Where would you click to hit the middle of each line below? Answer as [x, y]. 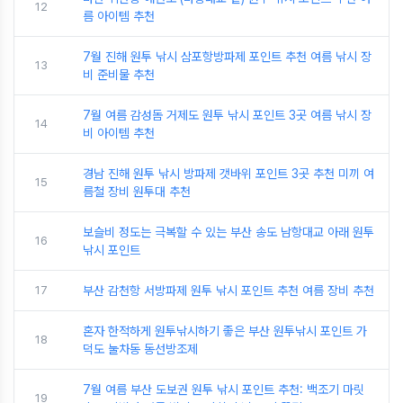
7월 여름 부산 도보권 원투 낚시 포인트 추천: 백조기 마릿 [224, 390]
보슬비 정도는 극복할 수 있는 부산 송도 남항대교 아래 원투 [228, 232]
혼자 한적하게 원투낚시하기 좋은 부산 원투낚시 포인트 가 [225, 331]
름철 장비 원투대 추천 [137, 192]
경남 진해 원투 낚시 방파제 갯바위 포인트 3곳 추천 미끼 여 [228, 174]
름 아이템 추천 [119, 16]
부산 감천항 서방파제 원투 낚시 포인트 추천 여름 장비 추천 [228, 291]
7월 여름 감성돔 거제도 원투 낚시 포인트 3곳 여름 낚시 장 [227, 115]
